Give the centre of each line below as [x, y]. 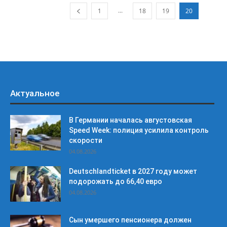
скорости [86, 140]
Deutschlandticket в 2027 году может [133, 171]
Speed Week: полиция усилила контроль [139, 130]
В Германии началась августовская [130, 120]
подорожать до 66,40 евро [116, 181]
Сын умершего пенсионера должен [130, 220]
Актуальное [35, 93]
